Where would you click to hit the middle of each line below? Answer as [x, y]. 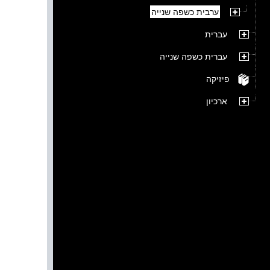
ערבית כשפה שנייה [185, 12]
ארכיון [217, 102]
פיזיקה [218, 79]
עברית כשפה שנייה [193, 57]
